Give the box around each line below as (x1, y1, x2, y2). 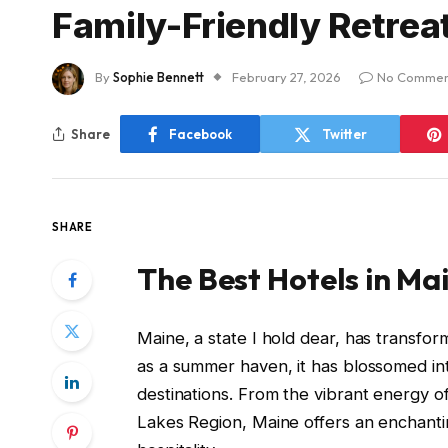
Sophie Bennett (113, 69, 204, 86)
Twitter (321, 125, 367, 142)
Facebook (169, 125, 232, 142)
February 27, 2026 (232, 69, 341, 86)
